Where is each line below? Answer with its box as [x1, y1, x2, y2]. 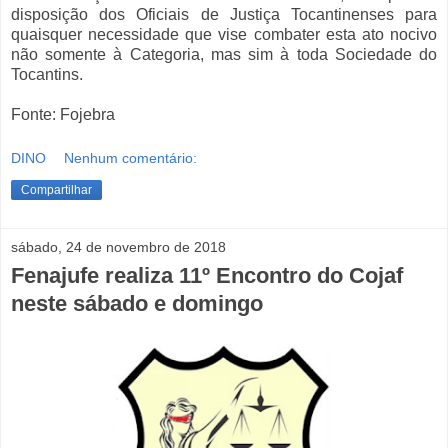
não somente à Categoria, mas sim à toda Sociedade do [11, 46, 437, 64]
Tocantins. [11, 66, 83, 84]
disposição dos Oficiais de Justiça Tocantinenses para [11, 6, 437, 24]
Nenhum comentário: [64, 150, 198, 167]
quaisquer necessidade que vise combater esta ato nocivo [11, 26, 437, 44]
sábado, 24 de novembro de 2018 [11, 239, 226, 256]
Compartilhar [21, 183, 92, 198]
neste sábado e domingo [11, 291, 263, 317]
